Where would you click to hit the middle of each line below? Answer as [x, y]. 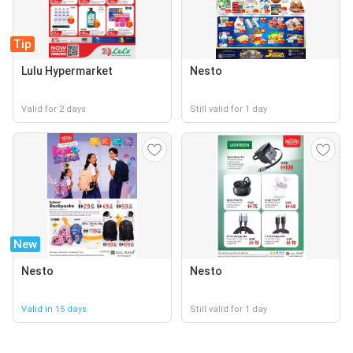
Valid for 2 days [54, 109]
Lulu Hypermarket [67, 71]
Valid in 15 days [54, 309]
